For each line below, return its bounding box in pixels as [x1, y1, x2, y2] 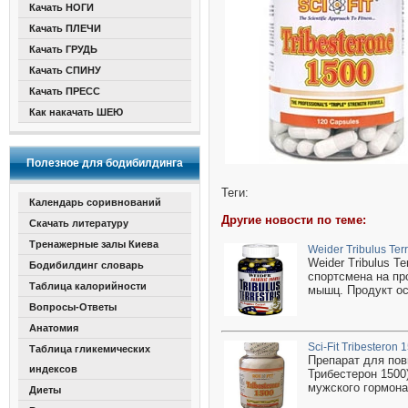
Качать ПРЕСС [29, 86, 100, 97]
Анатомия [29, 322, 78, 333]
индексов [29, 363, 77, 374]
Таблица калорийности [29, 280, 147, 291]
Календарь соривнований [29, 197, 161, 208]
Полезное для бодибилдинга [26, 157, 183, 170]
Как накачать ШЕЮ [29, 107, 123, 117]
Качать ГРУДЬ [29, 44, 97, 55]
